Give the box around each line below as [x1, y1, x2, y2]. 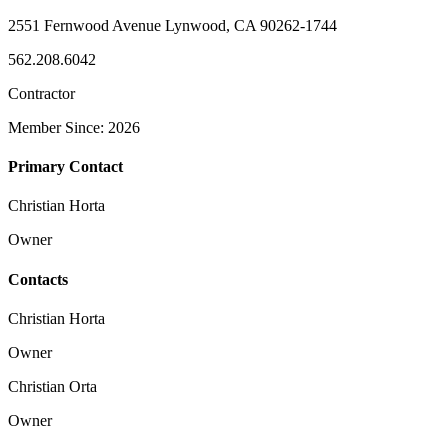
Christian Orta [8, 377, 97, 395]
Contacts [8, 270, 68, 288]
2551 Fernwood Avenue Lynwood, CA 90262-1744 [8, 16, 337, 34]
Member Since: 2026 [8, 118, 140, 136]
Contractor [8, 84, 75, 102]
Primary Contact [8, 158, 123, 176]
